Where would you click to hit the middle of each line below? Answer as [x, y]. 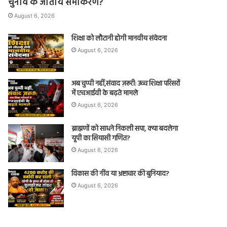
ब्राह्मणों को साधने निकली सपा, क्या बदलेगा [125, 129]
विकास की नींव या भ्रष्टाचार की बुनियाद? [121, 174]
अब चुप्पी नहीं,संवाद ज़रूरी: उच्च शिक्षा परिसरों [126, 84]
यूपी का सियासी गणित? [101, 138]
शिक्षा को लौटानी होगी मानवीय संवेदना [119, 39]
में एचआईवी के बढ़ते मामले [105, 93]
